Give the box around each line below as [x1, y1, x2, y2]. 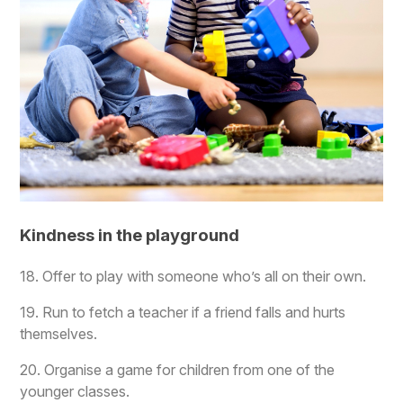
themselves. [20, 324, 98, 343]
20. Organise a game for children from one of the [20, 360, 336, 379]
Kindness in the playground [20, 225, 240, 246]
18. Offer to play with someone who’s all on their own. [20, 266, 367, 285]
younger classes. [20, 381, 130, 400]
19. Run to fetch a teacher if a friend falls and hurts [20, 302, 346, 321]
